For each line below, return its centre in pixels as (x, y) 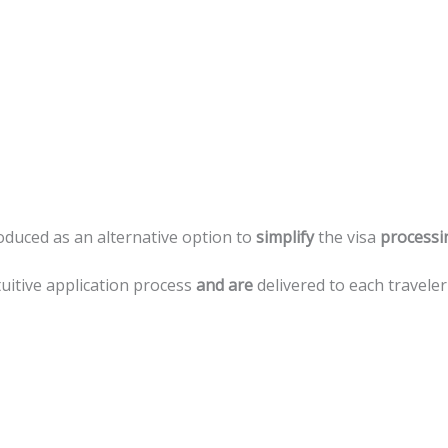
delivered (291, 285)
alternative (137, 237)
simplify (285, 237)
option (207, 237)
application (87, 285)
